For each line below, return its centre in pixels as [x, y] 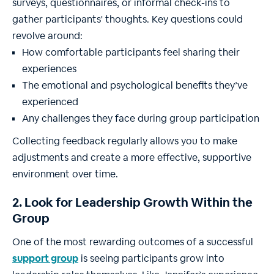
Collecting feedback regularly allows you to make [125, 141]
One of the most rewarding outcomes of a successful [133, 242]
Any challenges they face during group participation [141, 119]
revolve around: [47, 36]
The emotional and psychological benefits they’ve [135, 86]
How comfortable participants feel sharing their [131, 53]
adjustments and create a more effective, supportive [132, 158]
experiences [49, 69]
